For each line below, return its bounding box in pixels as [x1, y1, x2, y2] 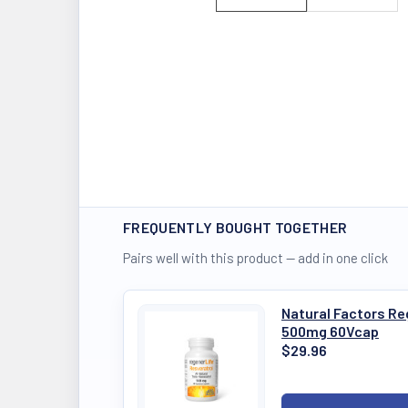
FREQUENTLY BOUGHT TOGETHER [123, 219, 348, 236]
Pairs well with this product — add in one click [123, 250, 388, 266]
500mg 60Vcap [281, 322, 379, 340]
